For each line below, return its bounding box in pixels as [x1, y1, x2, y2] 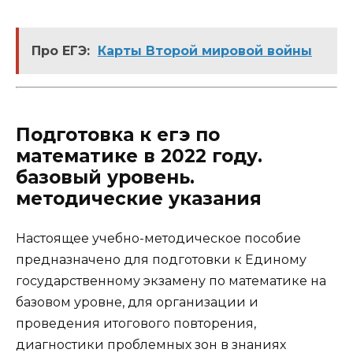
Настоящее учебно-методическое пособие [16, 230, 301, 246]
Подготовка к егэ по [16, 123, 220, 146]
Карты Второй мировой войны [98, 43, 312, 58]
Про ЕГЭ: [32, 43, 90, 58]
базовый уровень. [16, 165, 195, 188]
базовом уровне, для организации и [16, 294, 258, 310]
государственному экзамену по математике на [16, 273, 326, 288]
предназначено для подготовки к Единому [16, 251, 307, 267]
